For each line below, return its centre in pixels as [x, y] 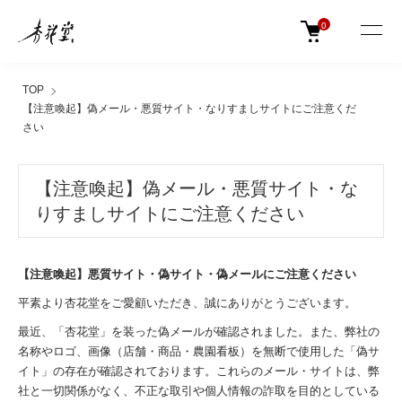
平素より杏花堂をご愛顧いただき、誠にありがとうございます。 [187, 303]
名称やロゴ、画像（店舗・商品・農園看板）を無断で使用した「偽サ [199, 351]
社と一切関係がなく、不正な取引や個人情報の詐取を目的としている [199, 391]
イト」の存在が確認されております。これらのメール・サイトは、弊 [199, 371]
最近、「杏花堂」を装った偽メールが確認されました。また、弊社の [199, 332]
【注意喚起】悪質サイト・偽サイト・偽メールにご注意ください [187, 274]
